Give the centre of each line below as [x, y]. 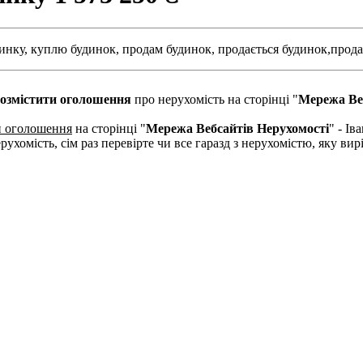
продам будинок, [169, 49]
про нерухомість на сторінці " [215, 99]
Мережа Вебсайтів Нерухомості [237, 128]
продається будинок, [274, 49]
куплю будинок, [75, 49]
